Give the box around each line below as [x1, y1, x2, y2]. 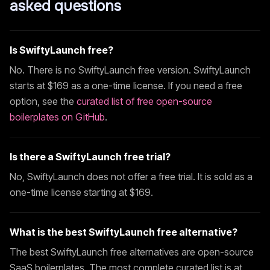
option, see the [10, 95, 77, 107]
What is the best [10, 226, 89, 238]
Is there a [10, 151, 55, 163]
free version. [136, 64, 193, 76]
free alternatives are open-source [108, 246, 254, 258]
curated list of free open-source [77, 95, 212, 107]
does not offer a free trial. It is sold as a [84, 171, 253, 183]
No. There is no [10, 64, 78, 76]
